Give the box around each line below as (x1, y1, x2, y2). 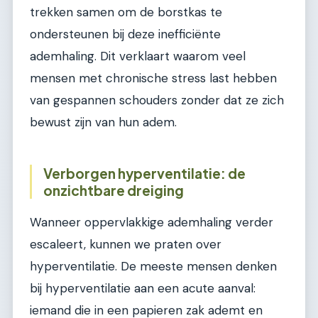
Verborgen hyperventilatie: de (43, 165, 246, 182)
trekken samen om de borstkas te (30, 4, 222, 21)
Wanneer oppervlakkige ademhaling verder (30, 214, 273, 231)
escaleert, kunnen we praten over (30, 236, 221, 253)
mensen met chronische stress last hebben (30, 70, 277, 87)
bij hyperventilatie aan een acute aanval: (30, 280, 256, 297)
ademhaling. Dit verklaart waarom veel (30, 48, 246, 65)
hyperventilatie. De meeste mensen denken (30, 258, 277, 275)
